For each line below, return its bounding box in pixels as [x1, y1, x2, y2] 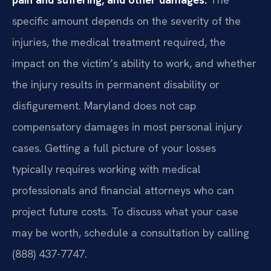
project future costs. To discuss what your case [12, 204, 238, 219]
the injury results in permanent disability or [12, 77, 220, 92]
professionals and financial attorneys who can [12, 183, 234, 198]
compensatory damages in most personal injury [12, 120, 242, 134]
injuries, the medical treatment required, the [12, 35, 226, 50]
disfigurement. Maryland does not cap [12, 99, 196, 113]
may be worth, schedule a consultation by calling [12, 226, 249, 240]
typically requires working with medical [12, 162, 201, 177]
